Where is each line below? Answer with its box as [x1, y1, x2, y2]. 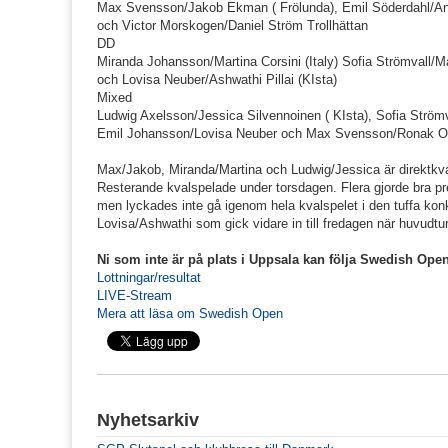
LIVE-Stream [97, 287, 172, 303]
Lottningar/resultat [97, 269, 201, 285]
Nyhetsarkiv [97, 409, 199, 430]
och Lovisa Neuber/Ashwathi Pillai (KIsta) [97, 71, 337, 87]
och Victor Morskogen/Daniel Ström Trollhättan [97, 17, 368, 33]
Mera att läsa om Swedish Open [97, 305, 283, 321]
